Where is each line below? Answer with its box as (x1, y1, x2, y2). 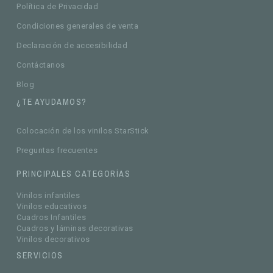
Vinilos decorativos (16, 235, 90, 244)
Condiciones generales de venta (16, 21, 139, 31)
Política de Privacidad (16, 2, 99, 12)
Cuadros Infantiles (16, 213, 87, 222)
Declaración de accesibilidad (16, 41, 128, 51)
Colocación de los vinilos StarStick (16, 126, 149, 136)
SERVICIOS (16, 250, 63, 261)
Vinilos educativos (16, 202, 87, 211)
